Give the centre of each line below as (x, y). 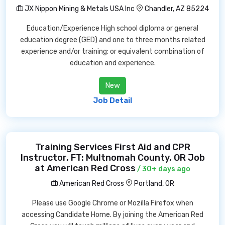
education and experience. (113, 63)
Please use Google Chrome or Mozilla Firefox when (113, 203)
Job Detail (113, 100)
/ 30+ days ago (163, 169)
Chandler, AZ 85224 (177, 9)
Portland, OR (154, 184)
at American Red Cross (85, 168)
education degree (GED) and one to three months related (113, 40)
